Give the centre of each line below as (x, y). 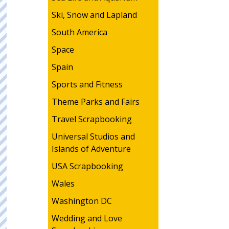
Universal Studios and (93, 136)
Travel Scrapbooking (91, 119)
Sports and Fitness (87, 84)
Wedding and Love (87, 218)
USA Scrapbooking (87, 166)
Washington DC (82, 201)
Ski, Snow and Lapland (94, 15)
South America (79, 32)
